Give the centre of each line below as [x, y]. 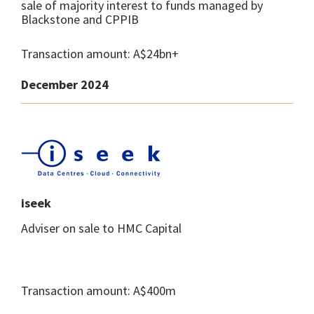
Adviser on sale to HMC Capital [101, 228]
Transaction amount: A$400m [98, 291]
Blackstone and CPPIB [80, 19]
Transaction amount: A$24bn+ [100, 54]
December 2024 [65, 84]
